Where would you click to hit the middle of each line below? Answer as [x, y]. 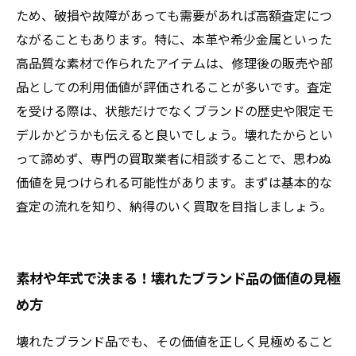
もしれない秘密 [93, 11]
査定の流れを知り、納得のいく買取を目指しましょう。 [174, 206]
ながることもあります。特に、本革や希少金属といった [174, 39]
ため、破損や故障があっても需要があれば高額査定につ [174, 15]
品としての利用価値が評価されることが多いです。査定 [174, 87]
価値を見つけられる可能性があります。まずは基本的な [174, 182]
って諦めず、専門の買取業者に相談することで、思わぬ [174, 158]
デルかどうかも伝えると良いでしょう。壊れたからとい [174, 134]
